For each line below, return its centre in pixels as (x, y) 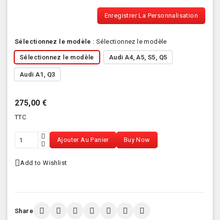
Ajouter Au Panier (83, 140)
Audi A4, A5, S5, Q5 (138, 57)
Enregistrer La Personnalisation (151, 15)
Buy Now (137, 140)
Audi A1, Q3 (38, 74)
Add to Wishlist (44, 163)
